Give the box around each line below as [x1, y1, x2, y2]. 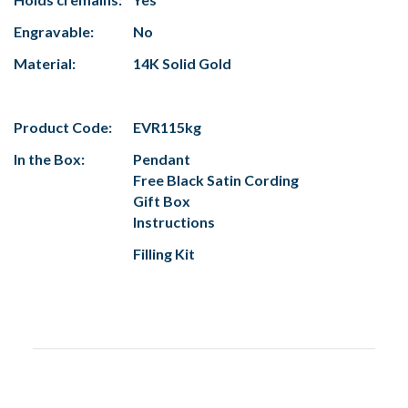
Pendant [133, 150, 190, 168]
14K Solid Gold [133, 55, 231, 73]
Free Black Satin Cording [133, 171, 299, 189]
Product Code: [14, 118, 112, 137]
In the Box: [14, 150, 85, 168]
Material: [14, 55, 76, 73]
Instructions [133, 213, 215, 231]
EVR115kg [133, 118, 201, 137]
